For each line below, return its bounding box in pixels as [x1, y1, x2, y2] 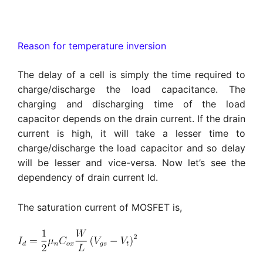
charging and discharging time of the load [18, 98, 245, 110]
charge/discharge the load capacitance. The [18, 83, 245, 96]
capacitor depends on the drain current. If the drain [18, 113, 245, 125]
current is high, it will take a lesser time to [18, 127, 245, 140]
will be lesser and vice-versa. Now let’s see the [18, 157, 245, 169]
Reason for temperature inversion [18, 40, 166, 52]
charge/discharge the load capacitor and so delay [18, 142, 245, 154]
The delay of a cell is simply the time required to [18, 69, 245, 81]
